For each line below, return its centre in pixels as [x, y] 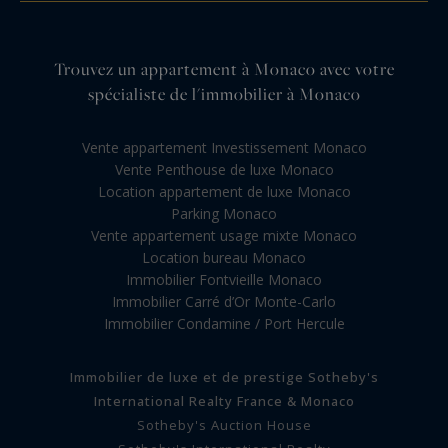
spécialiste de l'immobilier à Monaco [224, 94]
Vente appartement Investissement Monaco [224, 148]
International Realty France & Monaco [224, 401]
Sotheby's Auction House [224, 425]
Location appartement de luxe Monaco [224, 192]
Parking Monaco [224, 214]
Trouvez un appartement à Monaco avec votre [224, 69]
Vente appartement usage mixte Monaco [224, 236]
